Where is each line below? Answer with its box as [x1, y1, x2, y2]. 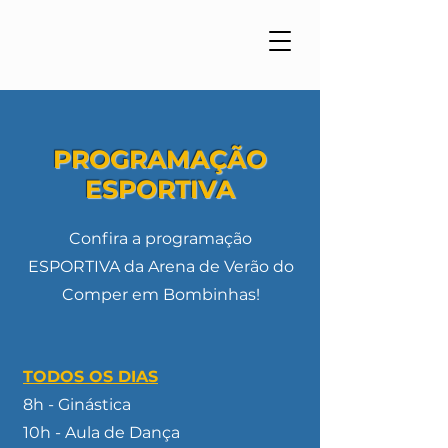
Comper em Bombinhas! [61, 285, 260, 304]
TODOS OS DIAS [23, 367, 158, 386]
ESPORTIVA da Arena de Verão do [27, 257, 294, 276]
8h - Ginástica [23, 395, 131, 414]
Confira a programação [69, 229, 252, 248]
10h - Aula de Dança [23, 423, 180, 442]
